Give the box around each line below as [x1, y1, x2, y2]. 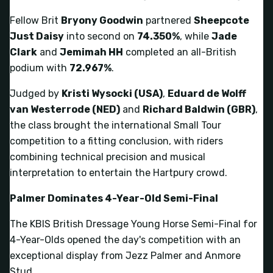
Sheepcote [194, 14, 249, 26]
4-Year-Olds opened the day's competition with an [10, 233, 241, 246]
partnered [143, 14, 194, 26]
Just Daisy [10, 30, 64, 42]
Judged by [10, 87, 62, 99]
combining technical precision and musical [10, 151, 205, 163]
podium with [10, 62, 69, 74]
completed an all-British [123, 46, 236, 58]
